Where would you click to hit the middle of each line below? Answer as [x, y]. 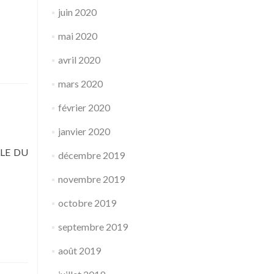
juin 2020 [77, 12]
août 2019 [79, 250]
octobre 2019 [87, 203]
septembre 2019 [93, 227]
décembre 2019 [91, 155]
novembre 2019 [91, 179]
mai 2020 [77, 36]
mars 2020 [80, 83]
